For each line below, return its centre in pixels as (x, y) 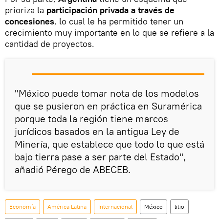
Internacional (115, 207)
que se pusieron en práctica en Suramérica (108, 106)
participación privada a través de (109, 10)
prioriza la (24, 10)
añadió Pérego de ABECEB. (73, 170)
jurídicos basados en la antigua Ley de (97, 131)
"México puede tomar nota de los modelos (107, 93)
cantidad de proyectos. (50, 44)
